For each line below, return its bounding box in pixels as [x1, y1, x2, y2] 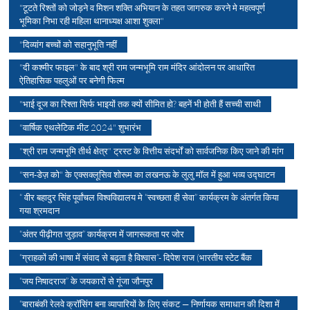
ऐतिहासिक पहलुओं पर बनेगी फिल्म [19, 74, 125, 86]
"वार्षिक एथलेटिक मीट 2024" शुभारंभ [19, 121, 142, 133]
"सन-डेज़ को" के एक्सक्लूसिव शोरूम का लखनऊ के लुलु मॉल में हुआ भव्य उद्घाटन [19, 168, 275, 180]
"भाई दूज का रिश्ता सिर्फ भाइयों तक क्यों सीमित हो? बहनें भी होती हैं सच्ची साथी [19, 98, 262, 109]
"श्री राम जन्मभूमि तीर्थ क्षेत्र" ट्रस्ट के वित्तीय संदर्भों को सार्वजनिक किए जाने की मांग [19, 145, 284, 156]
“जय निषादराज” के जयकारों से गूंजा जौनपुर [19, 275, 154, 286]
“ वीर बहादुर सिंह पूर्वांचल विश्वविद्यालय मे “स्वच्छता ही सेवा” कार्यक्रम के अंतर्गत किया [19, 191, 280, 203]
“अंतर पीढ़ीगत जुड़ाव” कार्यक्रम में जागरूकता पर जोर [19, 228, 185, 239]
